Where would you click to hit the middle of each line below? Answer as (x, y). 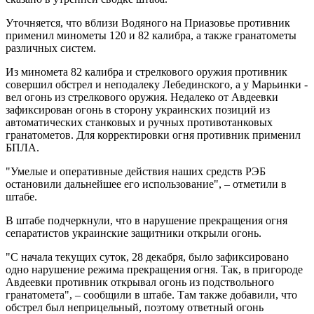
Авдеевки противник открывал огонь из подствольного (140, 282)
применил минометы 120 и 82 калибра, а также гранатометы (151, 35)
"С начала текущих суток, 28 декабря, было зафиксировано (147, 257)
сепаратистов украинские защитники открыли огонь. (134, 233)
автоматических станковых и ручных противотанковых (139, 122)
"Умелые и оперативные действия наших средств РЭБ (136, 171)
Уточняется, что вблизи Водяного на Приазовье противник (148, 22)
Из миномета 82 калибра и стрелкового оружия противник (146, 71)
